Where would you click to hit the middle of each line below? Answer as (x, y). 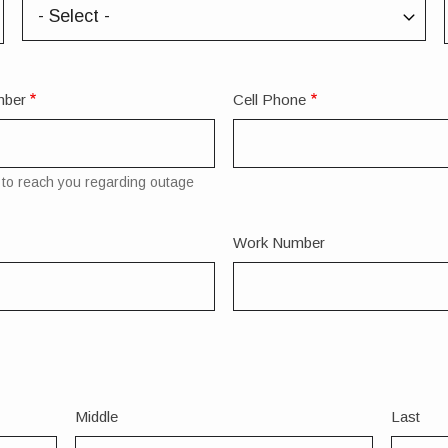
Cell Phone (269, 100)
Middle (96, 417)
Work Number (279, 243)
